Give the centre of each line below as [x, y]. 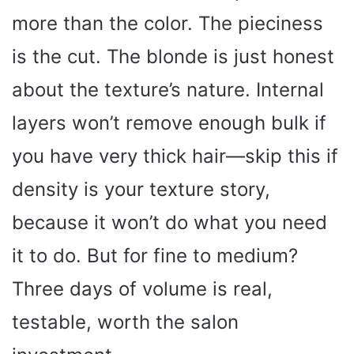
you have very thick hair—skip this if [175, 156]
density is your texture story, [141, 189]
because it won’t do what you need [169, 222]
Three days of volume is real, [142, 288]
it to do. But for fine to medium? [155, 255]
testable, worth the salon [125, 322]
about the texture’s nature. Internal [168, 89]
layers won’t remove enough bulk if [169, 122]
